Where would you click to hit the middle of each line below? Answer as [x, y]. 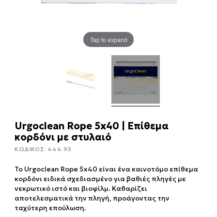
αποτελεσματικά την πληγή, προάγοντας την [92, 198]
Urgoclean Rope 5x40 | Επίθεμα [92, 126]
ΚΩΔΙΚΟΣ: [31, 149]
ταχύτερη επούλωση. [50, 208]
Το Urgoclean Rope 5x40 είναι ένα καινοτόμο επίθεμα [106, 169]
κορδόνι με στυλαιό [63, 137]
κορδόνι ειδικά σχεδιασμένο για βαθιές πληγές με [100, 179]
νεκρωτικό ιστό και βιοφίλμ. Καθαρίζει [81, 189]
